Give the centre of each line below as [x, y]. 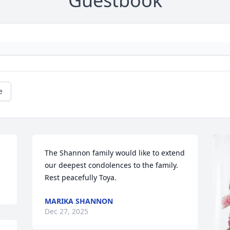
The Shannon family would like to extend [115, 153]
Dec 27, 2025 [67, 212]
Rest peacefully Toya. [81, 178]
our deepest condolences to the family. [112, 165]
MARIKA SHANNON [79, 201]
